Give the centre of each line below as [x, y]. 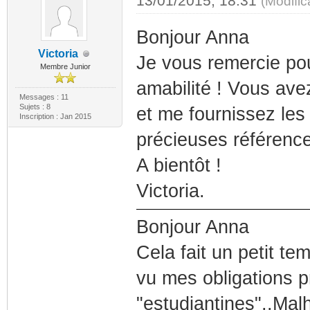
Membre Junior [65, 66]
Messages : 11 [44, 97]
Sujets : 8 [35, 107]
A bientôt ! [179, 165]
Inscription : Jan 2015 [55, 116]
